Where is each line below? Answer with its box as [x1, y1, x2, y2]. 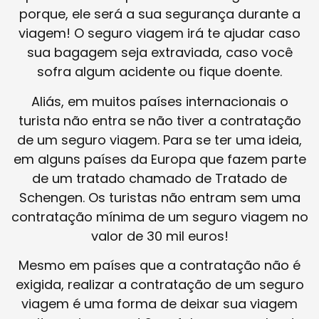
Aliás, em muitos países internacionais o [31, 92, 288, 110]
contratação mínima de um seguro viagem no [11, 207, 308, 226]
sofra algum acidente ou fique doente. [37, 63, 282, 81]
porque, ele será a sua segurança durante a [19, 5, 300, 23]
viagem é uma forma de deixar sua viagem [21, 295, 298, 313]
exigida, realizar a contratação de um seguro [15, 276, 304, 294]
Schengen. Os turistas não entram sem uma [19, 188, 300, 206]
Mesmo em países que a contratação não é [19, 256, 300, 275]
